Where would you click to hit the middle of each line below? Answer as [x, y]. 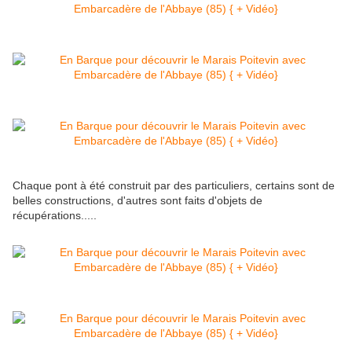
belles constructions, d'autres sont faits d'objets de [137, 201]
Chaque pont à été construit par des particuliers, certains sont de [174, 186]
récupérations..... [55, 216]
